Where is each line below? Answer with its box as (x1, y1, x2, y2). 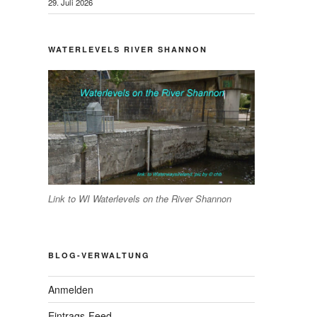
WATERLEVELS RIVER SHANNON (48, 43, 207, 54)
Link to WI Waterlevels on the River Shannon (48, 192, 231, 206)
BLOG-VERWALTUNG (48, 249, 150, 260)
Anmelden (48, 282, 93, 296)
